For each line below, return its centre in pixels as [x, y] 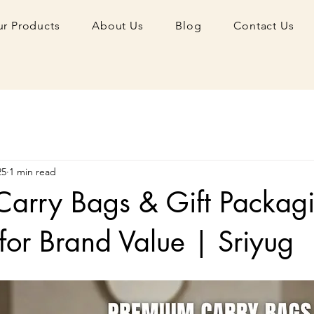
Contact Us [264, 26]
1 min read [33, 171]
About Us [118, 26]
